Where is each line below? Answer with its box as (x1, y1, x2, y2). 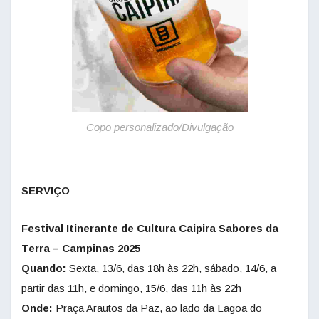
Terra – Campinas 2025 (21, 242, 140, 255)
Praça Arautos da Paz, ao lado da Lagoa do (53, 302, 262, 315)
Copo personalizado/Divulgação (85, 121, 234, 134)
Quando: (21, 262, 66, 275)
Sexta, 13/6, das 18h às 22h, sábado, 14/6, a (66, 262, 276, 275)
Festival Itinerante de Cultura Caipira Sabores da (21, 222, 278, 235)
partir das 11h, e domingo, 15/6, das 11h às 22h (21, 282, 241, 295)
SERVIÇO (21, 184, 70, 197)
